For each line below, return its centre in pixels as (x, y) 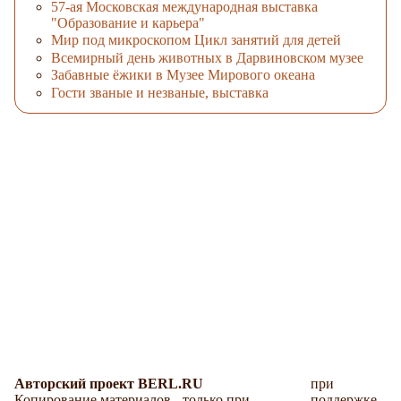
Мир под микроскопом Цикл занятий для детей (196, 40)
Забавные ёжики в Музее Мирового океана (183, 75)
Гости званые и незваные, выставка (160, 92)
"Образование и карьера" (128, 22)
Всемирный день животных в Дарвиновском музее (207, 57)
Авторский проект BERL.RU (109, 383)
